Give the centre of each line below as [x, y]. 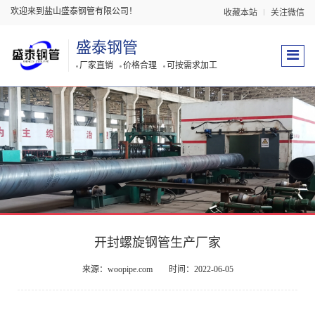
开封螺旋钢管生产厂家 [157, 243]
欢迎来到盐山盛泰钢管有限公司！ [74, 11]
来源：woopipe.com [117, 269]
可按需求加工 [192, 65]
